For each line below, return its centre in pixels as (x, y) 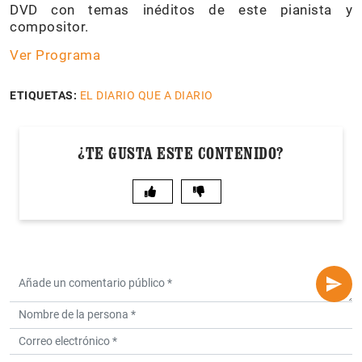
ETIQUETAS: (43, 95)
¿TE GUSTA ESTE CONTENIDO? (181, 153)
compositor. (51, 27)
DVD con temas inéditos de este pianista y (181, 10)
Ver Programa (55, 55)
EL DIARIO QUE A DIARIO (146, 95)
